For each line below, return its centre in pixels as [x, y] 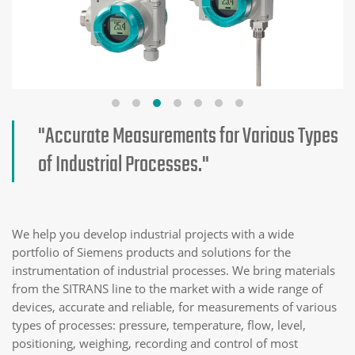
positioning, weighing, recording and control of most [155, 343]
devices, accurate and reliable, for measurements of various [174, 306]
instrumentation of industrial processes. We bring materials [174, 270]
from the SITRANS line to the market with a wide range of [167, 288]
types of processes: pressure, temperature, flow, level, [159, 324]
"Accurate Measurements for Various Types [188, 136]
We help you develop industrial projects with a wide [153, 233]
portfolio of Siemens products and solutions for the [151, 252]
